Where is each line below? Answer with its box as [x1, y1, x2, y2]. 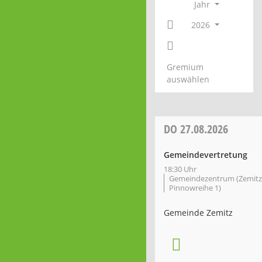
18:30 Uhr [164, 164, 196, 174]
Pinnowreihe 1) [169, 182, 221, 193]
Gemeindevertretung [164, 149, 247, 160]
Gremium [167, 61, 204, 73]
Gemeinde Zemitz [164, 207, 233, 218]
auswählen [167, 74, 209, 85]
